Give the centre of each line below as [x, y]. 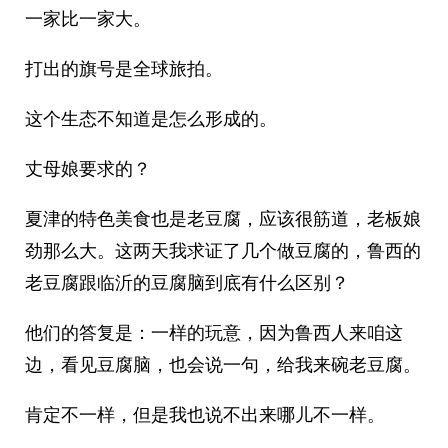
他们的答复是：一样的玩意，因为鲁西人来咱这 [214, 332]
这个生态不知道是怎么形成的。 [151, 118]
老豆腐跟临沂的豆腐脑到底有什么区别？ [187, 282]
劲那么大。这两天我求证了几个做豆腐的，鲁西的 [223, 250]
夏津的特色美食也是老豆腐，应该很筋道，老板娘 [223, 218]
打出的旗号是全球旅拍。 [124, 68]
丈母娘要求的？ [88, 168]
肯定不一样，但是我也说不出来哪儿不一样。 [205, 414]
